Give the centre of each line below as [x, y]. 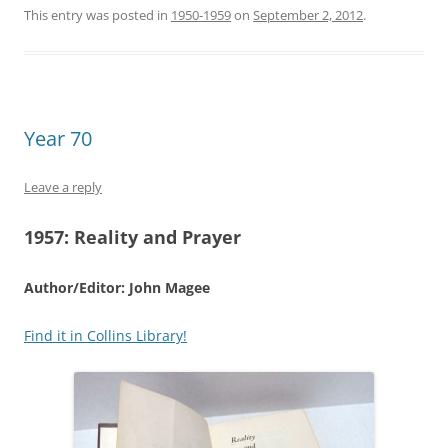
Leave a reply [63, 186]
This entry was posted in [97, 14]
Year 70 [58, 138]
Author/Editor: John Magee [117, 287]
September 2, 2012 [308, 14]
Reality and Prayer [157, 236]
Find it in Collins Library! [105, 335]
